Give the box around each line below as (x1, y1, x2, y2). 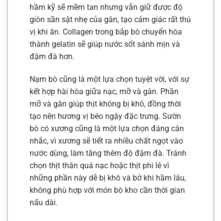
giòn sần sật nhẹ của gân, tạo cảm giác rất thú (30, 15, 191, 25)
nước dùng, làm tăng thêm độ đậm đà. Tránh (30, 148, 186, 158)
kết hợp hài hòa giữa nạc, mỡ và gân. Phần (30, 87, 179, 97)
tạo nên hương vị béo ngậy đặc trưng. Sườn (30, 111, 181, 121)
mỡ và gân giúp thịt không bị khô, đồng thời (30, 99, 181, 109)
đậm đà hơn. (30, 52, 74, 62)
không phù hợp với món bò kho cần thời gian (30, 185, 185, 195)
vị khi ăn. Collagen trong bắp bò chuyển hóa (30, 27, 182, 37)
